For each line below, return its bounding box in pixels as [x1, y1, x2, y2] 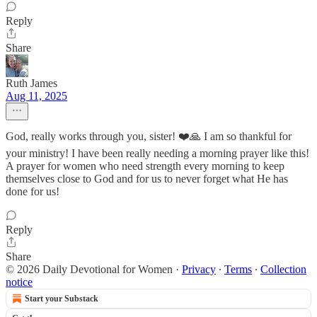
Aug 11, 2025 [6, 90, 67, 102]
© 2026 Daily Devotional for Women [6, 263, 173, 275]
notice [6, 276, 33, 288]
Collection [260, 263, 306, 275]
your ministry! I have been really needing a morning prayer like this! [6, 147, 309, 159]
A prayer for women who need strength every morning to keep [6, 160, 284, 172]
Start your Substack [25, 294, 98, 304]
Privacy [182, 263, 216, 275]
